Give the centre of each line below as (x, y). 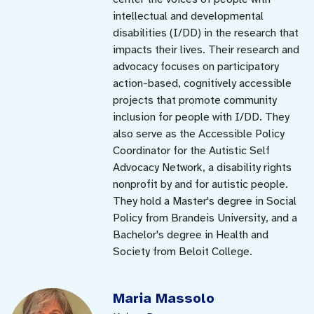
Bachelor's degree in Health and (191, 234)
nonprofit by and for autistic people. (201, 184)
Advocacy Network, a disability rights (203, 167)
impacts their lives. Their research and (206, 49)
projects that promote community (195, 100)
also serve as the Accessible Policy (199, 134)
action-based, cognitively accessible (203, 83)
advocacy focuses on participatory (196, 66)
